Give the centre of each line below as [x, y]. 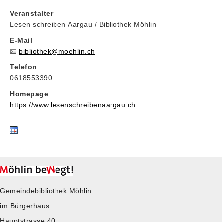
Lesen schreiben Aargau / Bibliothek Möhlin [83, 24]
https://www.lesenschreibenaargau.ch [73, 105]
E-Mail [21, 40]
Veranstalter [32, 13]
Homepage [29, 94]
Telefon [24, 67]
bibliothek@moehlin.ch [57, 51]
